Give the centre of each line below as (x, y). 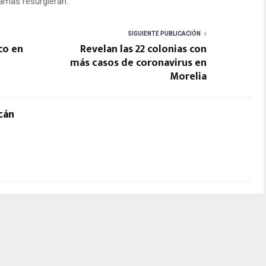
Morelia (188, 76)
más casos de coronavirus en (138, 63)
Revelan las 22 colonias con (143, 49)
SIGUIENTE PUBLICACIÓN (164, 33)
